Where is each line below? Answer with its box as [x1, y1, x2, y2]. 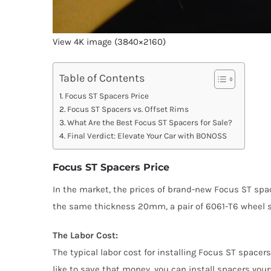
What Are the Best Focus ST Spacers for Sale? [67, 118, 232, 128]
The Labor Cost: [52, 230, 118, 241]
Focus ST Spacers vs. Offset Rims [67, 105, 189, 114]
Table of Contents [59, 71, 145, 85]
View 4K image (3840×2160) [52, 36, 166, 48]
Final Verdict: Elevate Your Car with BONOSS [67, 131, 227, 141]
